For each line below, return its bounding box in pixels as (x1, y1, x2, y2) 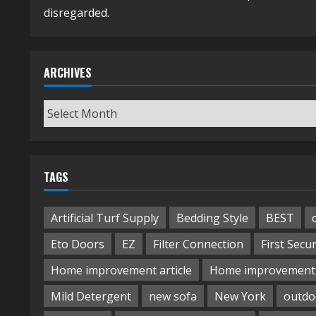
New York (214, 288, 266, 304)
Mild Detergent (51, 288, 131, 304)
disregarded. (44, 5, 109, 20)
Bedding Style (176, 209, 248, 226)
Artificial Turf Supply (51, 209, 159, 226)
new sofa (149, 288, 197, 304)
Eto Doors (51, 236, 104, 252)
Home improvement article (51, 262, 192, 278)
